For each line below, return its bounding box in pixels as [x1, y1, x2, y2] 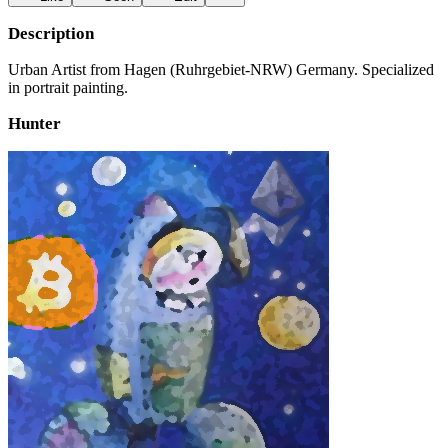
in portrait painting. [8, 79, 128, 96]
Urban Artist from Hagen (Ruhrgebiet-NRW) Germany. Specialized [8, 61, 434, 78]
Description [8, 24, 94, 43]
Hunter [8, 114, 61, 133]
